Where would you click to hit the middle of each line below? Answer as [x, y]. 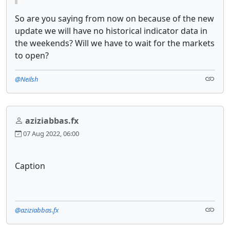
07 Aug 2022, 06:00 [50, 134]
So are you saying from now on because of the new [114, 19]
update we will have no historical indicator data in [111, 31]
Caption [30, 166]
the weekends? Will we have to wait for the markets [115, 43]
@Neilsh [27, 79]
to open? [32, 56]
